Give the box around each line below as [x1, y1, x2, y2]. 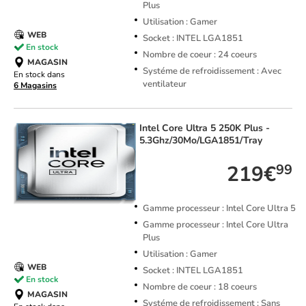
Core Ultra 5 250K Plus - [161, 122, 270, 135]
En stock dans [14, 69, 65, 81]
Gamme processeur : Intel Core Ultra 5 [142, 202, 296, 215]
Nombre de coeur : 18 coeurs [142, 281, 257, 294]
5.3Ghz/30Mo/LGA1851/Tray [139, 134, 262, 148]
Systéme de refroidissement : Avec [142, 65, 281, 78]
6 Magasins [14, 80, 57, 92]
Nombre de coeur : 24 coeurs [142, 48, 257, 61]
